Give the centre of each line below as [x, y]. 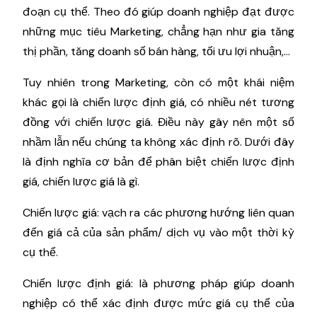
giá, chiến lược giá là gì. [82, 182]
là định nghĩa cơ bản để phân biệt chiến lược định [158, 162]
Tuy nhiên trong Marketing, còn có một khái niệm [158, 83]
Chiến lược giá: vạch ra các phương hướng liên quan [158, 213]
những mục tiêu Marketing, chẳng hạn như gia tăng [158, 32]
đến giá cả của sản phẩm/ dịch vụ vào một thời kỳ [158, 233]
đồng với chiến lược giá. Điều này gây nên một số [158, 122]
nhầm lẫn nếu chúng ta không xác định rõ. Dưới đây [158, 142]
